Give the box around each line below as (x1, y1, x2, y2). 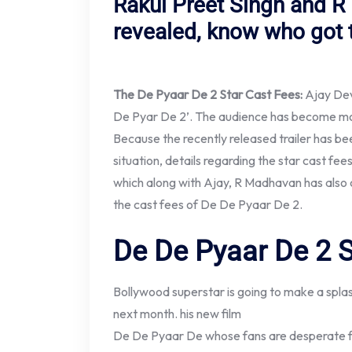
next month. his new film (113, 306, 241, 322)
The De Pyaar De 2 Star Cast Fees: (113, 86, 305, 103)
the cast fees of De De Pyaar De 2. (113, 196, 302, 213)
